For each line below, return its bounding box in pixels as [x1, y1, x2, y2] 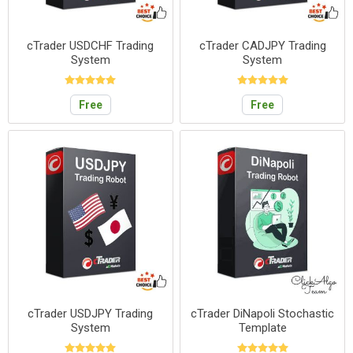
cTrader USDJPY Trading [28, 306, 154, 321]
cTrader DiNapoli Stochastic [191, 306, 335, 321]
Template [238, 320, 287, 335]
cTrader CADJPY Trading [199, 38, 326, 53]
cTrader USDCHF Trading [27, 38, 154, 53]
